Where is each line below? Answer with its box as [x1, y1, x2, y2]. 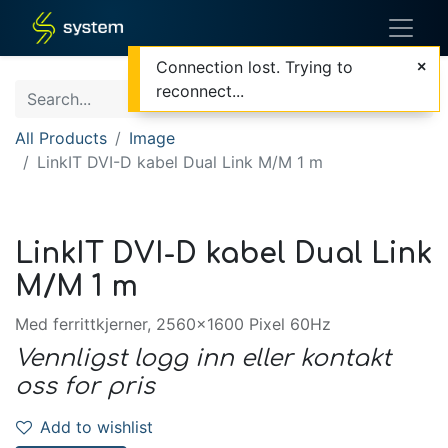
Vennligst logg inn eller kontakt [15, 345, 391, 371]
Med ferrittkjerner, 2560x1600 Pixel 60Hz [15, 314, 331, 334]
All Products [15, 128, 107, 148]
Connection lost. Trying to [156, 57, 353, 77]
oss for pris [15, 373, 155, 399]
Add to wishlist [40, 417, 153, 437]
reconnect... [156, 81, 244, 101]
